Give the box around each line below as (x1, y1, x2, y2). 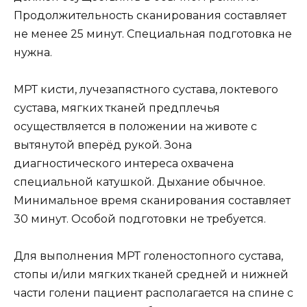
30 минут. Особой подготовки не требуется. (14, 212, 266, 225)
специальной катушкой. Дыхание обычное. (14, 175, 265, 188)
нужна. (14, 45, 52, 59)
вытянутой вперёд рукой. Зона (14, 138, 192, 151)
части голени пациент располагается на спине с (14, 286, 293, 299)
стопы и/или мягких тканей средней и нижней (14, 267, 288, 281)
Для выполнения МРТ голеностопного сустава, (14, 249, 283, 262)
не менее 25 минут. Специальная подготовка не (14, 27, 292, 40)
